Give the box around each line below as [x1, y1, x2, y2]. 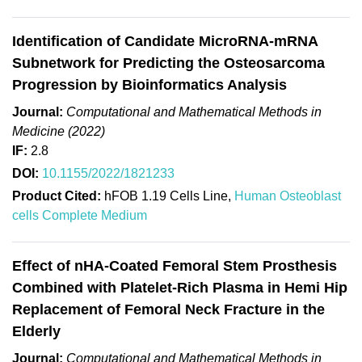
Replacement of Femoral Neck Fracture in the [12, 301, 325, 318]
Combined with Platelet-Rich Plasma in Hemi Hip [12, 279, 347, 296]
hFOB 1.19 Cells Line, [101, 188, 234, 203]
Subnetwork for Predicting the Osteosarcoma [12, 54, 325, 71]
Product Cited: [12, 188, 101, 203]
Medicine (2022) [12, 124, 105, 138]
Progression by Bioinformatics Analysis [12, 76, 287, 93]
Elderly [12, 322, 61, 339]
